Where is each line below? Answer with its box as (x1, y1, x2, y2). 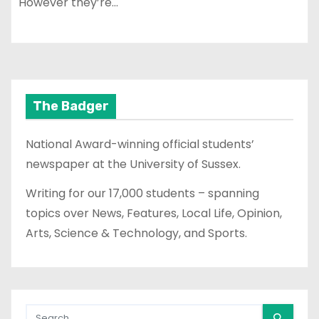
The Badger (33, 98, 109, 115)
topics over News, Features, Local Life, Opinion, (26, 204, 282, 221)
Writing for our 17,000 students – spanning (26, 184, 259, 202)
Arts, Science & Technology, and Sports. (26, 224, 247, 241)
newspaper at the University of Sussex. (26, 156, 241, 173)
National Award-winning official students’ (26, 136, 254, 153)
